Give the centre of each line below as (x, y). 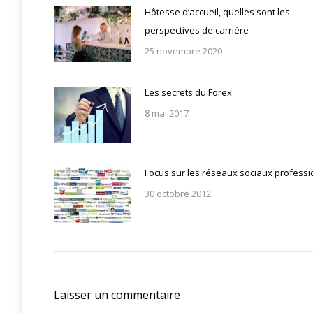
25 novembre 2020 (183, 51)
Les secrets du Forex (188, 93)
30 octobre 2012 (178, 194)
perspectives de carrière (197, 30)
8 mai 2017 (167, 114)
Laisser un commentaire (117, 295)
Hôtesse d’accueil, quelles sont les (217, 12)
